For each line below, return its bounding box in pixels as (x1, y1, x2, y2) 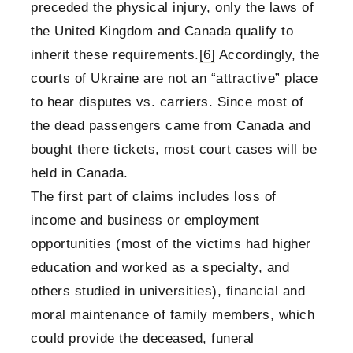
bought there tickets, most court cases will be (31, 142, 317, 158)
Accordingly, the (215, 47, 320, 63)
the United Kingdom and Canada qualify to (31, 24, 293, 39)
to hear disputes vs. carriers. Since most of (31, 95, 303, 110)
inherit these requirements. (31, 47, 199, 63)
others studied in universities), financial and (31, 284, 305, 299)
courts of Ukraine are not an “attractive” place (31, 71, 318, 87)
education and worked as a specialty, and (31, 260, 289, 276)
